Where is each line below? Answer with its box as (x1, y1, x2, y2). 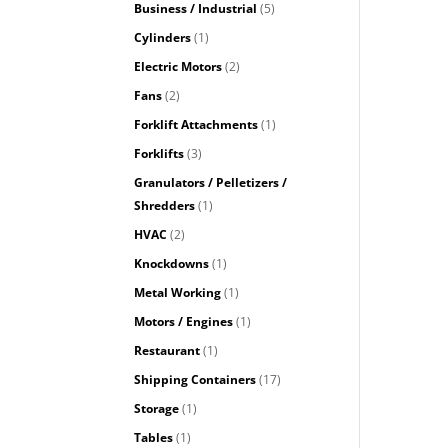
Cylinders (134, 28, 192, 46)
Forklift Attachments (134, 115, 259, 133)
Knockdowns (134, 254, 210, 272)
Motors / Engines (134, 312, 234, 330)
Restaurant (134, 341, 201, 359)
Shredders (134, 196, 196, 214)
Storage (134, 399, 180, 417)
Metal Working (134, 283, 222, 301)
